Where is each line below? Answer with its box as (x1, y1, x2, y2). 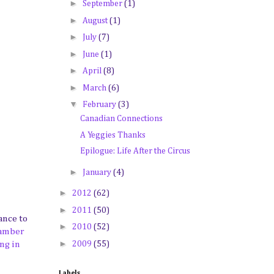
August (82, 16, 109, 25)
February (82, 100, 118, 109)
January (82, 168, 113, 177)
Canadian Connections (80, 114, 163, 123)
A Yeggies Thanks (80, 130, 146, 139)
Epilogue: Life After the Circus (80, 147, 190, 155)
